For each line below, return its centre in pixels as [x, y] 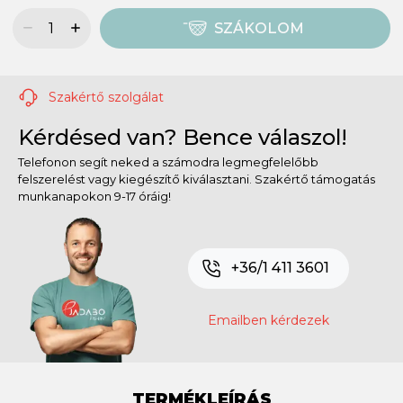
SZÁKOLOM [259, 29]
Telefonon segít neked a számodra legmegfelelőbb [168, 161]
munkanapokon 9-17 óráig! [94, 196]
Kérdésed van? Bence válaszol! [183, 137]
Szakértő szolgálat [104, 97]
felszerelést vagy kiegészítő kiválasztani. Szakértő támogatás [197, 179]
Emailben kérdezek [268, 320]
